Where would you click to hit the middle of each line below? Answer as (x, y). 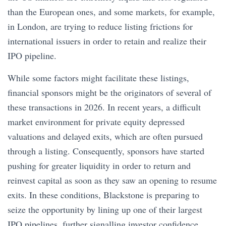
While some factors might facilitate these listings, (98, 78)
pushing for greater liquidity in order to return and (99, 165)
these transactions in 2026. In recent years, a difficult (104, 107)
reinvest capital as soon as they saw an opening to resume (112, 180)
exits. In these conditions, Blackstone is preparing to (103, 195)
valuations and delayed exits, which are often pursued (105, 136)
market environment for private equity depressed (96, 122)
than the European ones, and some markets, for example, (111, 12)
